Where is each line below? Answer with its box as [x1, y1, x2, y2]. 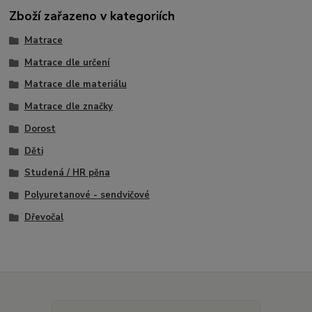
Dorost [24, 122, 56, 135]
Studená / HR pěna [24, 166, 110, 180]
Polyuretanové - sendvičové [24, 189, 150, 201]
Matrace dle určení [24, 56, 110, 69]
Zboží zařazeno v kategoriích [9, 7, 175, 24]
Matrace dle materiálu [24, 78, 127, 91]
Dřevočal [24, 210, 63, 224]
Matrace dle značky [24, 100, 113, 113]
